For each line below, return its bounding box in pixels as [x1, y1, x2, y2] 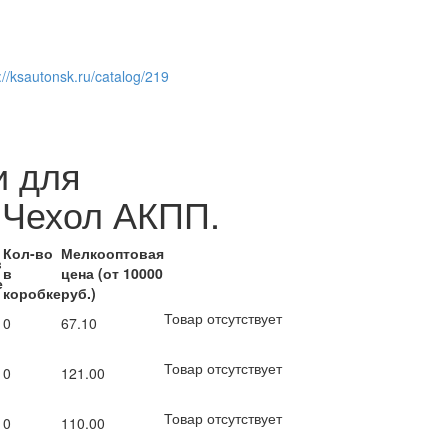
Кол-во [2, 242, 53, 263]
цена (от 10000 [60, 262, 163, 283]
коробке [2, 282, 61, 303]
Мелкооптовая [60, 242, 164, 263]
